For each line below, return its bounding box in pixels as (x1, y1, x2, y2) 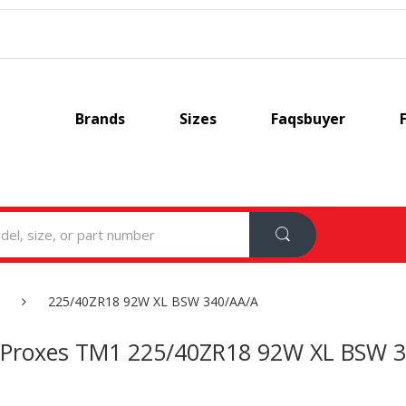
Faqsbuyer (270, 109, 345, 129)
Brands (74, 109, 125, 129)
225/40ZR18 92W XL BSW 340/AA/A (48, 292, 258, 310)
